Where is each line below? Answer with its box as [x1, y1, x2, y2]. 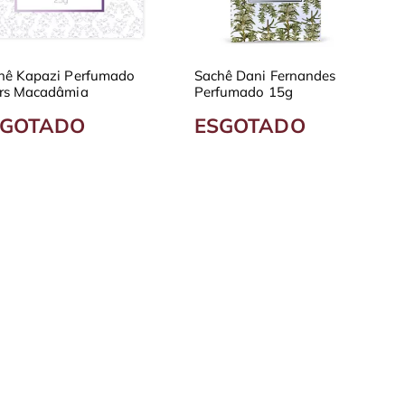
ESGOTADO [193, 112, 306, 138]
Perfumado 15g [193, 82, 293, 100]
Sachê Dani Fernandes [193, 66, 336, 84]
